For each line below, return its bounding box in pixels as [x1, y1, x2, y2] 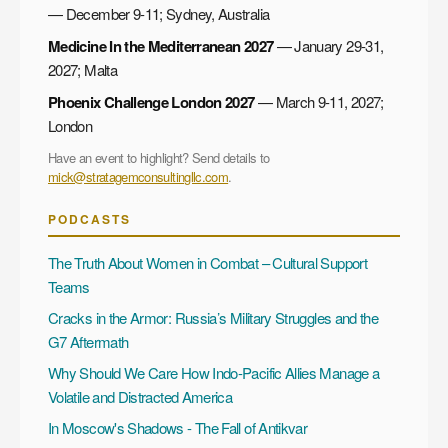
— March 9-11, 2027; [254, 90, 384, 112]
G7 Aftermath [48, 330, 129, 352]
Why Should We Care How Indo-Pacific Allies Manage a [48, 361, 380, 383]
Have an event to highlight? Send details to [48, 147, 270, 167]
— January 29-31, [273, 34, 384, 56]
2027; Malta [48, 58, 117, 80]
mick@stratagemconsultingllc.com [48, 166, 229, 186]
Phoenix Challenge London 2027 [48, 90, 255, 113]
